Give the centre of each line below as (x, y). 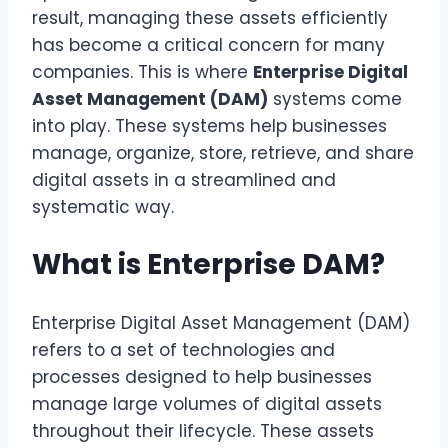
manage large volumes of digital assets (207, 403)
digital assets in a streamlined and (184, 180)
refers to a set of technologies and (183, 349)
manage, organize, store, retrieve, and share (223, 153)
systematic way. (103, 207)
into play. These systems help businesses (209, 126)
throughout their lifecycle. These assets (203, 430)
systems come (335, 99)
